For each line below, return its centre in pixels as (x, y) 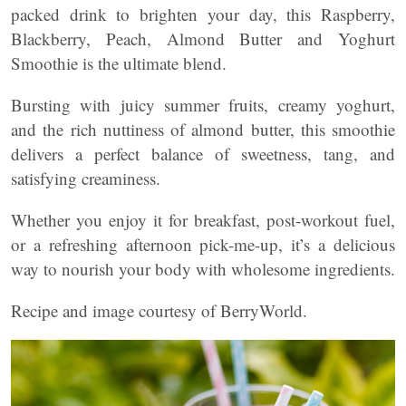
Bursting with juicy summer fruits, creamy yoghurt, (203, 105)
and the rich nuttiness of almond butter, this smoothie (203, 129)
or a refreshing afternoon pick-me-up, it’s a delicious (203, 244)
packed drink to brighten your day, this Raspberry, (203, 14)
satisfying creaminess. (86, 178)
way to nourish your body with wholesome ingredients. (203, 269)
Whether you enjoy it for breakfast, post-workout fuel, (203, 220)
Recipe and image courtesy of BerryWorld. (159, 310)
